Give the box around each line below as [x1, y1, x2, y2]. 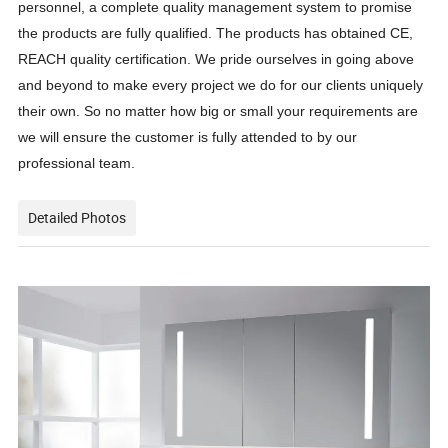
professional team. [18, 155, 136, 172]
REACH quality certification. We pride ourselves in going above [18, 51, 415, 68]
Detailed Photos [28, 208, 127, 228]
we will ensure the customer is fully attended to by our [18, 129, 358, 146]
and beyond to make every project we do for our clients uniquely [18, 77, 424, 94]
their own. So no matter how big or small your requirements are [18, 103, 419, 120]
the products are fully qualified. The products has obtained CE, [18, 25, 414, 42]
